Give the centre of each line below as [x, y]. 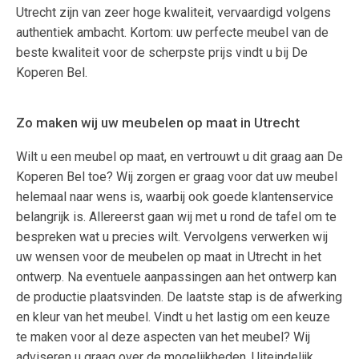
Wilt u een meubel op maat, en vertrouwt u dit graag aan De [179, 157]
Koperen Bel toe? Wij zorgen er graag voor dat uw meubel [177, 177]
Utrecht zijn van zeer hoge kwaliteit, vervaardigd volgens [173, 12]
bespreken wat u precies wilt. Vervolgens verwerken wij [172, 237]
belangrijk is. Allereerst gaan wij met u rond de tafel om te [176, 217]
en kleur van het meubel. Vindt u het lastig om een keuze [173, 317]
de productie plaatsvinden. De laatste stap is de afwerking [179, 297]
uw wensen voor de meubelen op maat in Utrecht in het [169, 257]
